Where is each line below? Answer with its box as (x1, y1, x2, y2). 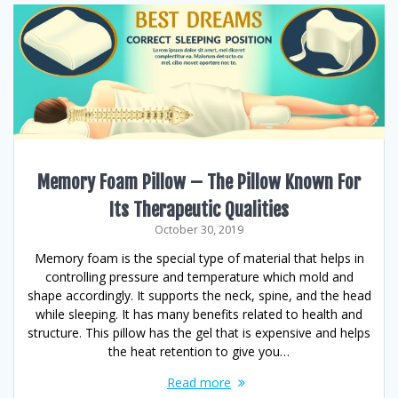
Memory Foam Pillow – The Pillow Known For (37, 170, 361, 194)
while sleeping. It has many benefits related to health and (36, 305, 362, 322)
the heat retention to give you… (108, 342, 290, 360)
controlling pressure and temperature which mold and (44, 267, 354, 285)
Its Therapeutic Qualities (109, 197, 289, 221)
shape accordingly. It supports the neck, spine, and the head (27, 286, 371, 304)
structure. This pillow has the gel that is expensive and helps (28, 323, 370, 341)
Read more (167, 373, 231, 391)
